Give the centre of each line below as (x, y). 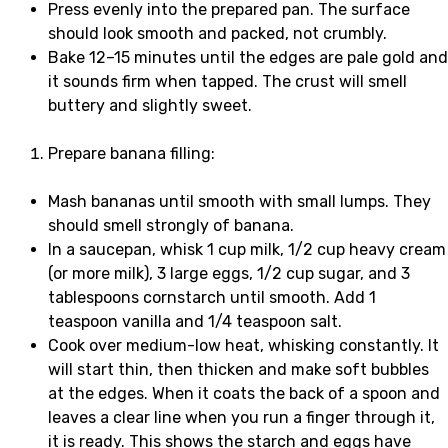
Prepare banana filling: (131, 154)
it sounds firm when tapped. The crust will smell (227, 82)
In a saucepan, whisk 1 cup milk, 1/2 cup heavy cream (247, 250)
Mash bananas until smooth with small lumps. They (239, 202)
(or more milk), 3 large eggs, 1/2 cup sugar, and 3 (229, 274)
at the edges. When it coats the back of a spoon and (244, 394)
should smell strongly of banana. (171, 226)
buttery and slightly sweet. (150, 106)
